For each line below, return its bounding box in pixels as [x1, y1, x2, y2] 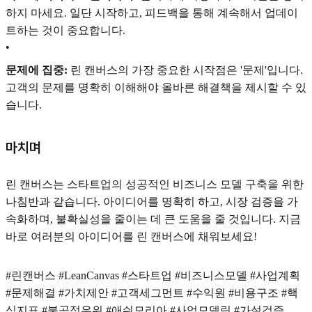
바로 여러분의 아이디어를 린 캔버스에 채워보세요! [6, 230, 257, 242]
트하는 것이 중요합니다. [6, 24, 125, 36]
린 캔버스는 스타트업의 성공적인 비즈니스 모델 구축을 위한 [6, 178, 304, 190]
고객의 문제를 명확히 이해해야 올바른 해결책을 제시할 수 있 [6, 81, 306, 93]
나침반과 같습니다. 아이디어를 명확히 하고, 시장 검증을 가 [6, 195, 298, 208]
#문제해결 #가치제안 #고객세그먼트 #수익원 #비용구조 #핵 [6, 287, 298, 299]
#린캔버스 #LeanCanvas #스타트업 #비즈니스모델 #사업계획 [6, 270, 300, 282]
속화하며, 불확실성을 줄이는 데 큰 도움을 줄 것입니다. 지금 [6, 212, 301, 225]
